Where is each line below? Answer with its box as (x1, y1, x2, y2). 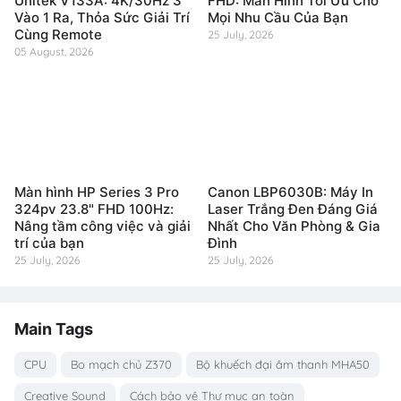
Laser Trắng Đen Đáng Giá (208, 200, 378, 218)
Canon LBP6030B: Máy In (208, 183, 373, 201)
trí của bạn (14, 235, 84, 252)
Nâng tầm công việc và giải (14, 218, 191, 235)
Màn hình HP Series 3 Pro (14, 183, 179, 201)
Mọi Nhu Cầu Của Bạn (208, 9, 348, 27)
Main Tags (14, 320, 93, 339)
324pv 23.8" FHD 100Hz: (14, 200, 174, 218)
